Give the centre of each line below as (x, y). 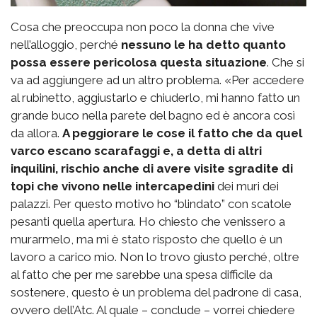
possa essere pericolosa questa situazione (139, 63)
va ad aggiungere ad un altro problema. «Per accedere (157, 80)
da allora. (36, 133)
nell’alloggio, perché (66, 45)
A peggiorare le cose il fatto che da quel (182, 133)
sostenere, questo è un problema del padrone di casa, (156, 293)
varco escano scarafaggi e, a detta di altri (136, 151)
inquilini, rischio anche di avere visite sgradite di (152, 169)
